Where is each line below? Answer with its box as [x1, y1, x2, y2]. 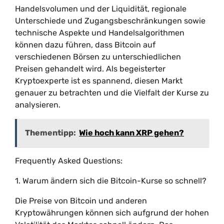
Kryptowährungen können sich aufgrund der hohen [15, 208, 209, 217]
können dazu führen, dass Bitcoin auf [15, 40, 155, 49]
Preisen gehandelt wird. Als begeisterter [15, 64, 165, 73]
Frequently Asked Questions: [15, 156, 122, 165]
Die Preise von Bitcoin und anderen [15, 196, 147, 205]
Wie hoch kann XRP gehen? [79, 128, 184, 137]
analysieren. [15, 100, 60, 109]
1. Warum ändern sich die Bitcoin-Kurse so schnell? [15, 176, 206, 185]
